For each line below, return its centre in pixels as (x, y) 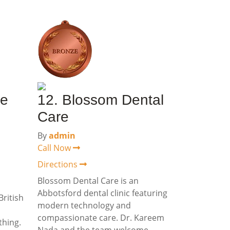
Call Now (55, 148)
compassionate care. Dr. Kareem (101, 218)
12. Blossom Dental (101, 100)
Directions (59, 164)
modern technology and (84, 205)
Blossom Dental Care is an (88, 181)
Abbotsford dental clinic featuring (102, 193)
